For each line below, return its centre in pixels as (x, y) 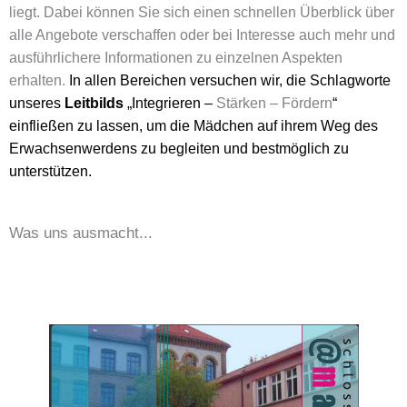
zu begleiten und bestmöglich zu (243, 149)
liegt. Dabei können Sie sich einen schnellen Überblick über (202, 13)
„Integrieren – (172, 104)
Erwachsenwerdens (73, 149)
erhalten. (39, 81)
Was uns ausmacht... (81, 233)
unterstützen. (50, 172)
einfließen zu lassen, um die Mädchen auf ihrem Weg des (194, 126)
